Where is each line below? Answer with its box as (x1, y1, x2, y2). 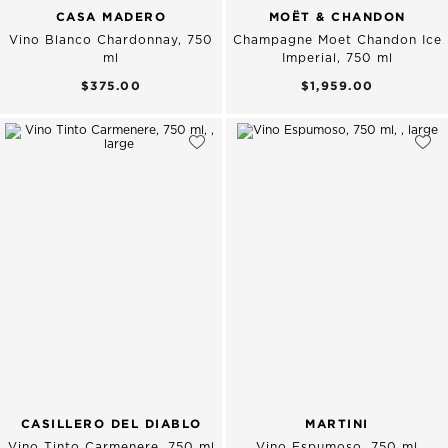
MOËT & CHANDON (268, 9, 406, 23)
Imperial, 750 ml (281, 51, 393, 64)
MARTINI (305, 416, 369, 430)
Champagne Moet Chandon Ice (232, 33, 442, 46)
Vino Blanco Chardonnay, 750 (9, 33, 213, 46)
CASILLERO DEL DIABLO (20, 416, 202, 430)
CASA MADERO (55, 9, 167, 23)
